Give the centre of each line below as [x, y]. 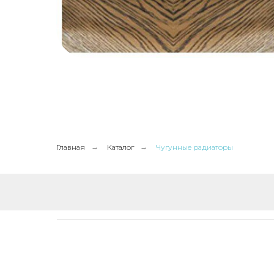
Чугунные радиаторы [194, 147]
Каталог [120, 147]
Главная [71, 147]
